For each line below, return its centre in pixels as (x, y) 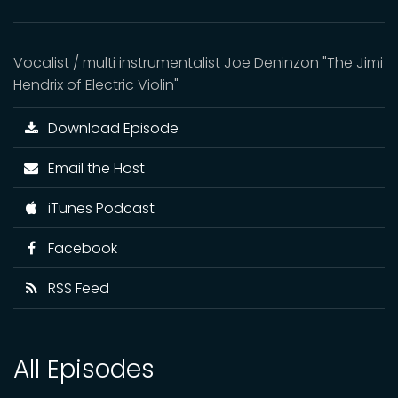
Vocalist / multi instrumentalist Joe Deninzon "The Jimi (198, 63)
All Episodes (84, 369)
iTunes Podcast (97, 208)
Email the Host (92, 168)
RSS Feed (75, 288)
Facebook (79, 248)
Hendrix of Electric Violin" (96, 85)
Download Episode (109, 128)
